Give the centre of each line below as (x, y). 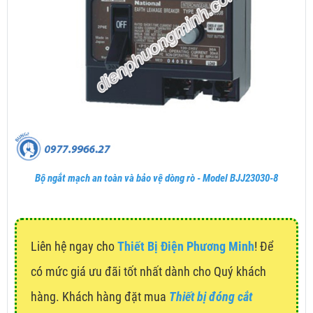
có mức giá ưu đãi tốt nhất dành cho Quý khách (148, 272)
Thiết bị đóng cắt (211, 297)
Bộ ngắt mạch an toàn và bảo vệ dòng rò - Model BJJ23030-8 (156, 179)
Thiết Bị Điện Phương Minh (186, 247)
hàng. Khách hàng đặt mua (100, 297)
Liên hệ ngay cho (74, 247)
